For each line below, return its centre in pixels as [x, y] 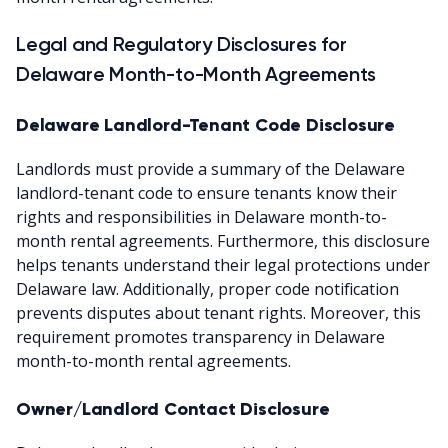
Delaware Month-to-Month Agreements [196, 73]
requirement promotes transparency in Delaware [200, 336]
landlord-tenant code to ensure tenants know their [206, 192]
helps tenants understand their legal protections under [223, 264]
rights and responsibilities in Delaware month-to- [201, 216]
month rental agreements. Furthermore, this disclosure [223, 240]
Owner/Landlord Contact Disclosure [173, 408]
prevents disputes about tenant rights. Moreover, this [218, 312]
